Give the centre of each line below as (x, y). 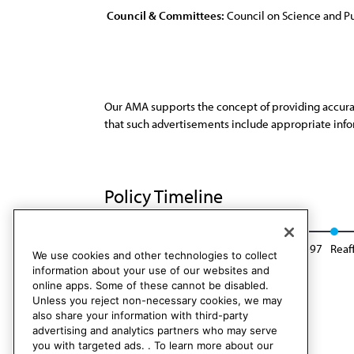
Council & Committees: (166, 15)
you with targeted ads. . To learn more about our (153, 346)
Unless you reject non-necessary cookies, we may (157, 301)
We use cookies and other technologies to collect (155, 256)
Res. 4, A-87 (133, 249)
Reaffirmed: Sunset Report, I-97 (246, 249)
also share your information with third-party (140, 316)
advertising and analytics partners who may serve (155, 331)
